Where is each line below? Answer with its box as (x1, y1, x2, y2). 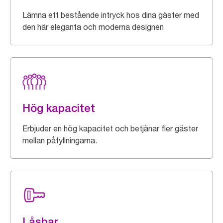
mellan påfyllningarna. (22, 135, 97, 145)
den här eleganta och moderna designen (22, 21, 164, 32)
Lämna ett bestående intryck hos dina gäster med (22, 9, 199, 20)
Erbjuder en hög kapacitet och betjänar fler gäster (22, 123, 198, 133)
